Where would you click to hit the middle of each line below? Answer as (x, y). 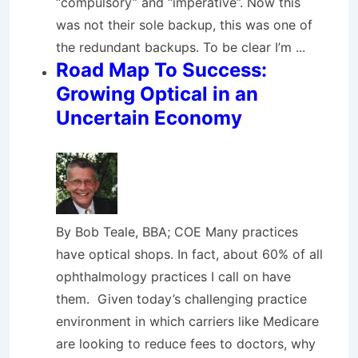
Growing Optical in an (157, 94)
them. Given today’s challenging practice (181, 299)
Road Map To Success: (161, 70)
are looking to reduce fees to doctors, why (186, 344)
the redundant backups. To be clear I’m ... (181, 47)
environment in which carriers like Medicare (187, 321)
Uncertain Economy (149, 118)
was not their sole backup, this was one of (184, 25)
